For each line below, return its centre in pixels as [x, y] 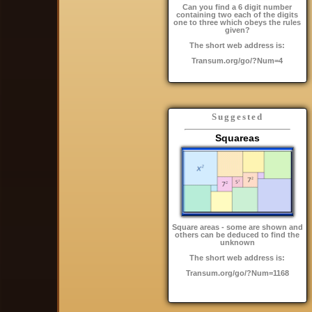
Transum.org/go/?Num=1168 [237, 273]
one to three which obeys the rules [237, 22]
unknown [237, 242]
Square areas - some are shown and [237, 227]
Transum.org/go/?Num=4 [237, 60]
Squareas [237, 138]
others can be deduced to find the [237, 234]
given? [237, 30]
